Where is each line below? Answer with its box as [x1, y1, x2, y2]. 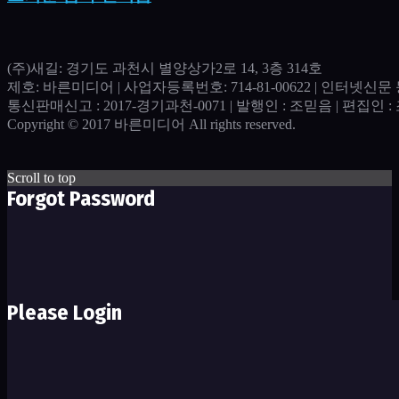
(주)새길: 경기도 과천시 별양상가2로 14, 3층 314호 [7, 61, 322, 77]
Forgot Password [7, 186, 155, 212]
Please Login [7, 300, 122, 326]
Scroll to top [7, 170, 76, 186]
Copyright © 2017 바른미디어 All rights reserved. [7, 117, 296, 133]
